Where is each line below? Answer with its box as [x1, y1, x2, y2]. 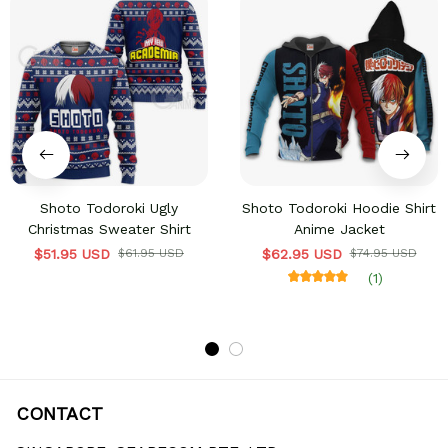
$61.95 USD [118, 246, 184, 261]
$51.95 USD [34, 246, 110, 263]
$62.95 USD [261, 246, 342, 263]
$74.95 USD [349, 246, 417, 261]
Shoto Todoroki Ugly [40, 200, 178, 217]
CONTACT [16, 403, 103, 425]
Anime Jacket [293, 221, 385, 238]
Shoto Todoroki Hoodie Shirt [242, 200, 436, 217]
